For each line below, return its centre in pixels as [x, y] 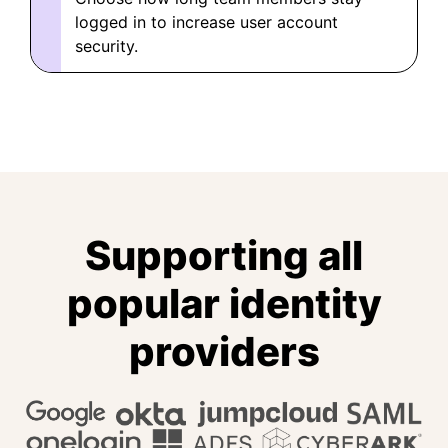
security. [106, 46]
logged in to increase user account [206, 22]
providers [224, 351]
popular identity [224, 303]
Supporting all [224, 255]
